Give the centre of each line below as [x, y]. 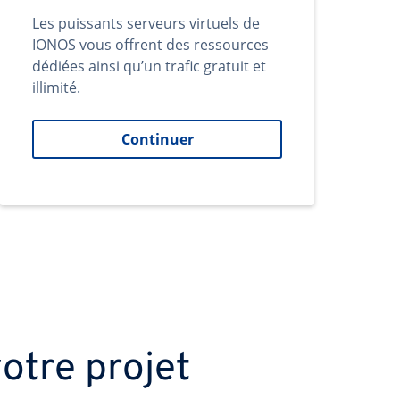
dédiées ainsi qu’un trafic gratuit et [149, 66]
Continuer [157, 139]
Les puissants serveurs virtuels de [146, 23]
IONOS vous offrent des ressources [150, 45]
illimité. [56, 87]
